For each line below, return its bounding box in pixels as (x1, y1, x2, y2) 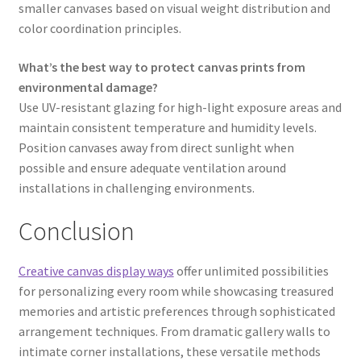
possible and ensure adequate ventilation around (18, 159, 286, 176)
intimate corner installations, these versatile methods (18, 342, 321, 359)
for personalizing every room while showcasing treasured (18, 282, 334, 299)
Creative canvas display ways (18, 262, 174, 279)
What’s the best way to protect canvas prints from (18, 58, 305, 75)
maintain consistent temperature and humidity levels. (18, 118, 317, 135)
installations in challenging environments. (18, 179, 255, 196)
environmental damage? (18, 78, 158, 95)
